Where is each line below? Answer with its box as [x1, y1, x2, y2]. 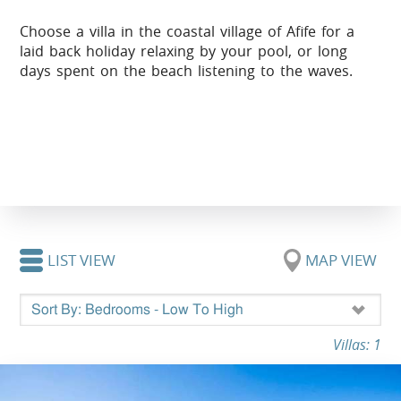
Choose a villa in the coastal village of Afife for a [20, 21, 355, 41]
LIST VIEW [47, 250, 116, 271]
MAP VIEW [304, 250, 377, 271]
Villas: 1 [332, 335, 381, 354]
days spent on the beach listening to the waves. [20, 61, 354, 81]
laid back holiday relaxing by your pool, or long [20, 41, 348, 61]
